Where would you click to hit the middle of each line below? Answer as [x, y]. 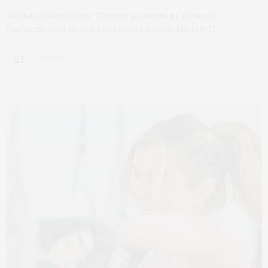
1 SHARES [50, 58]
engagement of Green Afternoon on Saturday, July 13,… [115, 29]
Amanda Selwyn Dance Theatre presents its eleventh [111, 16]
